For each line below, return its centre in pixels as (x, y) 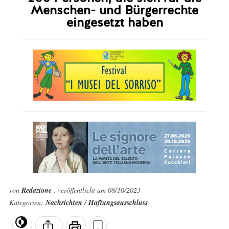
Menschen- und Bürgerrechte (114, 10)
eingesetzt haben (114, 22)
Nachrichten (65, 202)
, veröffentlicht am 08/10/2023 (97, 190)
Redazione (37, 190)
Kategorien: (27, 202)
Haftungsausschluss (118, 202)
